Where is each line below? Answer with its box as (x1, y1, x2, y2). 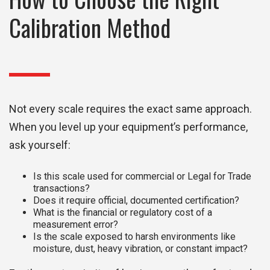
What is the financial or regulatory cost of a (33, 207, 212, 219)
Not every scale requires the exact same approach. (9, 102, 252, 116)
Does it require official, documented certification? (33, 195, 239, 207)
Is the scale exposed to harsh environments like (33, 231, 236, 243)
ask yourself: (9, 139, 71, 152)
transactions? (33, 183, 90, 195)
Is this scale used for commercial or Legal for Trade (33, 171, 251, 183)
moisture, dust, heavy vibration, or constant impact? (33, 243, 248, 255)
